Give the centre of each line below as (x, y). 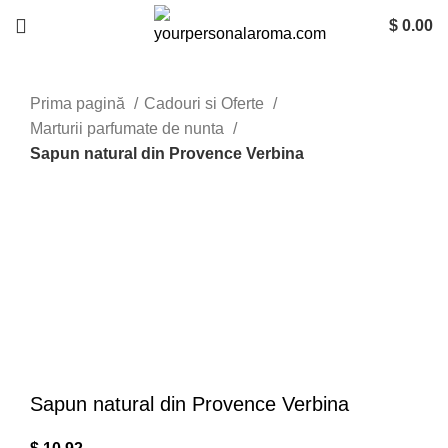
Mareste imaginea (93, 280)
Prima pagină (79, 103)
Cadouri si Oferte (206, 103)
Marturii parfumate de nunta (129, 128)
